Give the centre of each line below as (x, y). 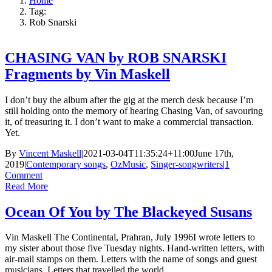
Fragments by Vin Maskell (87, 74)
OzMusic (128, 164)
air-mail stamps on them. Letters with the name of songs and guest (131, 259)
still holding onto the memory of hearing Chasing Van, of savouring (134, 110)
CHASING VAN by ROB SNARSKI (116, 57)
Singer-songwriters (187, 164)
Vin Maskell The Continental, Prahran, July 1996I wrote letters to (130, 237)
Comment (24, 175)
